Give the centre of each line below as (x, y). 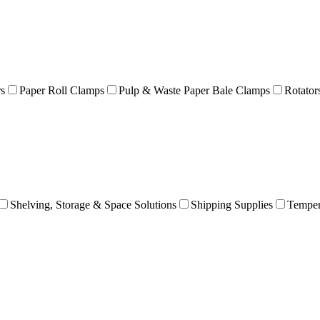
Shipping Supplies (232, 204)
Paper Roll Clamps (62, 90)
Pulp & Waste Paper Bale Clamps (194, 90)
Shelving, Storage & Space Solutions (93, 204)
